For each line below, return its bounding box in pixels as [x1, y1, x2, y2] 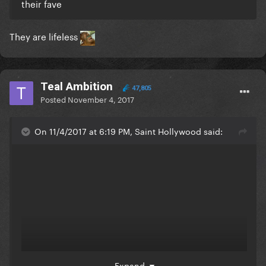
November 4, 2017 [68, 93, 134, 105]
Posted [40, 93, 68, 105]
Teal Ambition [40, 80, 113, 94]
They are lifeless [9, 28, 80, 43]
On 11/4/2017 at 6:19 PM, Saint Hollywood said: [34, 124, 223, 138]
